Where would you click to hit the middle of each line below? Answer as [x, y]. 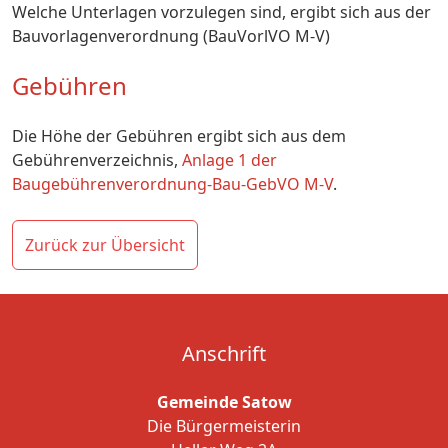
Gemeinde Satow [224, 402]
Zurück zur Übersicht [105, 245]
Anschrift [224, 353]
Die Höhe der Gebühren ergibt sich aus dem [179, 136]
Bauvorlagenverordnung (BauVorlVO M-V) [171, 36]
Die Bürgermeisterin [224, 426]
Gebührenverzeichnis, [97, 160]
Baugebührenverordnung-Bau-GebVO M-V [172, 184]
